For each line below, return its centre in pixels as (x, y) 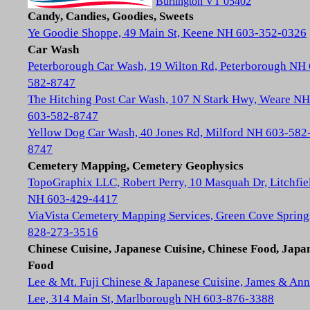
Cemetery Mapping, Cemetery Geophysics (136, 166)
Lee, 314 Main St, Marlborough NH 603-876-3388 (151, 299)
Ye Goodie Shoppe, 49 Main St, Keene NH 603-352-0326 (167, 33)
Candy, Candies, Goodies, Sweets (111, 16)
